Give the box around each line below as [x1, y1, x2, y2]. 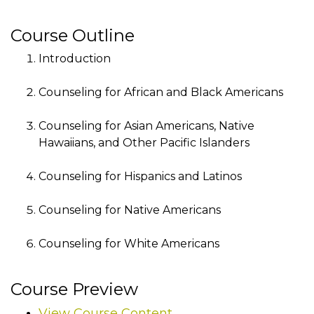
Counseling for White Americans [39, 236, 219, 250]
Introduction [39, 51, 111, 65]
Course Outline [11, 25, 135, 46]
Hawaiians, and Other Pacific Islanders [39, 135, 250, 149]
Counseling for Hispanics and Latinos [39, 169, 242, 183]
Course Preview [11, 278, 138, 299]
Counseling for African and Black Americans [39, 85, 283, 99]
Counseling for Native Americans [39, 203, 221, 217]
